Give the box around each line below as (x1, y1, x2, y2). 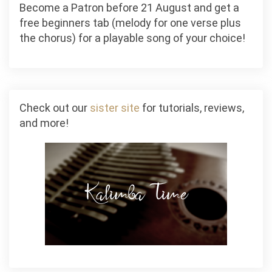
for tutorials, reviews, (140, 101, 244, 114)
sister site (90, 101, 140, 114)
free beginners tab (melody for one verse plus (19, 16, 241, 29)
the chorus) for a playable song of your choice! (19, 31, 245, 44)
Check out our (19, 101, 90, 114)
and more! (19, 116, 69, 129)
